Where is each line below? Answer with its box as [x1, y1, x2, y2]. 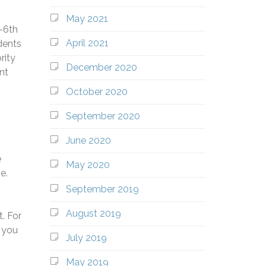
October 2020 [65, 86, 128, 97]
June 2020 [65, 135, 111, 146]
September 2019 [65, 183, 139, 195]
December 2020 [65, 62, 137, 73]
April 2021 [65, 37, 109, 49]
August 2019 [65, 208, 121, 219]
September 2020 [65, 110, 140, 122]
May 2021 [65, 13, 108, 24]
